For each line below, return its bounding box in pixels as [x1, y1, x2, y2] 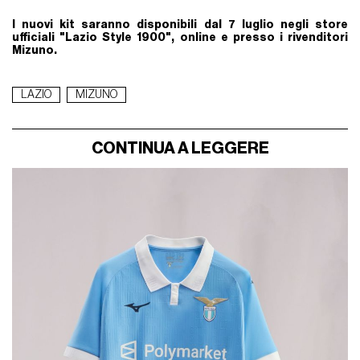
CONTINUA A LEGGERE [91, 140, 269, 157]
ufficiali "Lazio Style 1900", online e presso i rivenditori [12, 31, 348, 44]
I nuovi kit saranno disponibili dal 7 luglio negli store [12, 18, 348, 31]
